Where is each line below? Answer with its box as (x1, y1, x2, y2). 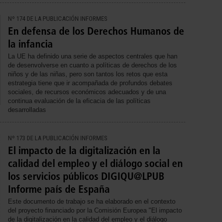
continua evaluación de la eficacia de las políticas (8, 97, 151, 105)
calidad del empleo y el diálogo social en (8, 157, 183, 170)
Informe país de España (8, 183, 110, 196)
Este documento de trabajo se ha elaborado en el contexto (8, 198, 175, 206)
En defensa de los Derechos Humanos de (8, 25, 184, 38)
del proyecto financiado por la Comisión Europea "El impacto (8, 207, 182, 215)
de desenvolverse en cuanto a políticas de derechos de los (8, 61, 177, 69)
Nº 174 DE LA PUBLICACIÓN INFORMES (8, 15, 108, 23)
